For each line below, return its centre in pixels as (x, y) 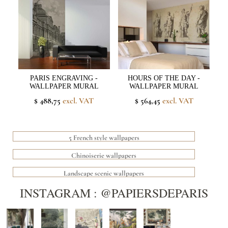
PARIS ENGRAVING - (64, 78)
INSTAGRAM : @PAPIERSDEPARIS (114, 193)
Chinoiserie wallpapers (104, 156)
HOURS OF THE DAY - (164, 78)
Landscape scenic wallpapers (104, 174)
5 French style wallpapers (104, 138)
